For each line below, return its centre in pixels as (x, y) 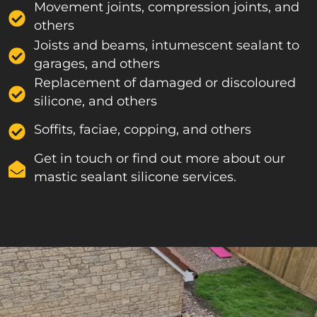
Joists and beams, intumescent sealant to (167, 45)
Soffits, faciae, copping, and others (143, 129)
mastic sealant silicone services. (135, 176)
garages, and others (97, 63)
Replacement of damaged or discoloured (165, 83)
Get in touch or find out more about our (160, 158)
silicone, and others (96, 101)
